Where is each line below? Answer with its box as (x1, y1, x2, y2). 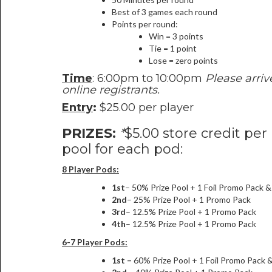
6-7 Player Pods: (62, 237, 127, 247)
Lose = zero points (149, 55, 218, 66)
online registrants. (62, 83, 160, 97)
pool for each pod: (62, 141, 183, 157)
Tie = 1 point (149, 43, 197, 53)
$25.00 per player (97, 101, 194, 114)
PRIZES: (62, 125, 120, 141)
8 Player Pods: (62, 164, 119, 174)
